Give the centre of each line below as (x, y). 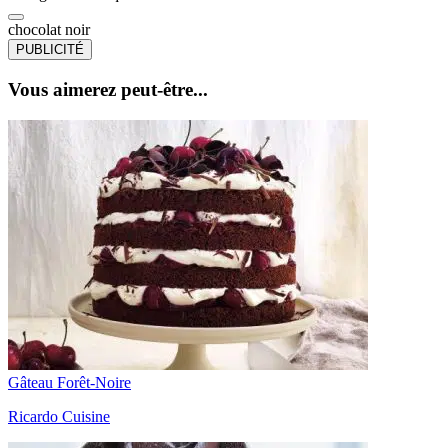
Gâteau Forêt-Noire (69, 382)
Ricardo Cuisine (59, 416)
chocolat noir (49, 30)
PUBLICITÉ (50, 50)
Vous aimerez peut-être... (108, 90)
